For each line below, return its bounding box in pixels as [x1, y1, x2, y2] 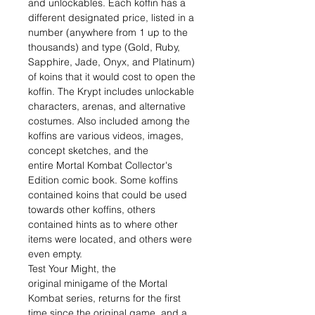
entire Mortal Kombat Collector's [28, 159, 172, 172]
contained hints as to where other [28, 218, 178, 231]
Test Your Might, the [28, 262, 116, 275]
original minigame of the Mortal [28, 277, 167, 290]
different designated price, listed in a [28, 11, 194, 24]
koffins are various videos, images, [28, 129, 184, 142]
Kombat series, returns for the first [28, 292, 181, 304]
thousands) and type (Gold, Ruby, [28, 41, 180, 53]
